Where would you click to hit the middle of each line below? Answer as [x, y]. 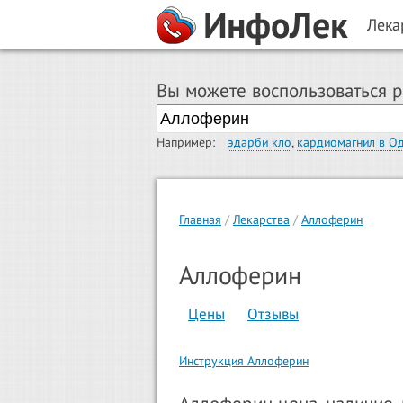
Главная [200, 220]
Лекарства [261, 220]
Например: [186, 143]
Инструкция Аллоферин [244, 360]
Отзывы [273, 314]
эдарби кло [260, 143]
